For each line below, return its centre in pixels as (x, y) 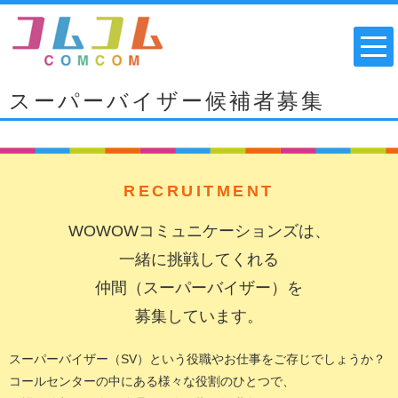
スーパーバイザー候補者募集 (167, 100)
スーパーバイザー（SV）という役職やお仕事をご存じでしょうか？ (197, 358)
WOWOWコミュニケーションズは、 (199, 231)
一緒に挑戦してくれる (199, 259)
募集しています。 (199, 316)
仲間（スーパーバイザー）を (199, 287)
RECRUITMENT (199, 191)
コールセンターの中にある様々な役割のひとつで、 (152, 381)
